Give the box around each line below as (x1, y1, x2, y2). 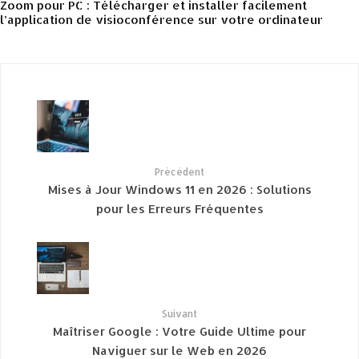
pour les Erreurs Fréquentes (95, 200, 264, 216)
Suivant (162, 308, 197, 320)
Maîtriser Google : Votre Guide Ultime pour (53, 323, 306, 338)
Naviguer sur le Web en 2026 (92, 342, 267, 357)
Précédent (155, 166, 204, 178)
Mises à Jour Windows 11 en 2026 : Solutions (47, 181, 312, 196)
